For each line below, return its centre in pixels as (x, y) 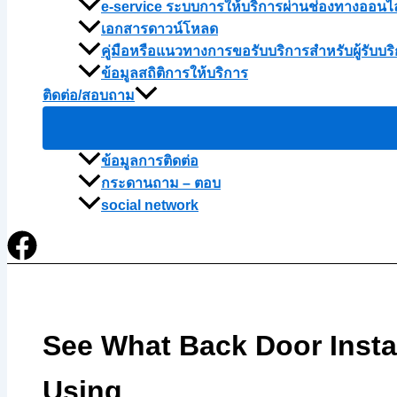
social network (150, 206)
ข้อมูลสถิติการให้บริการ (175, 74)
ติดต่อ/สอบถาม (89, 96)
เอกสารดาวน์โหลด (160, 29)
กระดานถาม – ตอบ (161, 183)
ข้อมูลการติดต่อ (150, 161)
